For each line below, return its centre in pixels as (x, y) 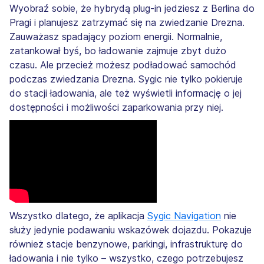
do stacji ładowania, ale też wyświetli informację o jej (126, 93)
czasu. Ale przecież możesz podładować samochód (123, 65)
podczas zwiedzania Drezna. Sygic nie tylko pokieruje (126, 79)
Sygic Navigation (184, 216)
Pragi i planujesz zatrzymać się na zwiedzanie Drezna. (127, 22)
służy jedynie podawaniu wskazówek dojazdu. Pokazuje (131, 230)
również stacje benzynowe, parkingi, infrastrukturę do (126, 244)
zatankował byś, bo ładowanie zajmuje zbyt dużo (118, 50)
